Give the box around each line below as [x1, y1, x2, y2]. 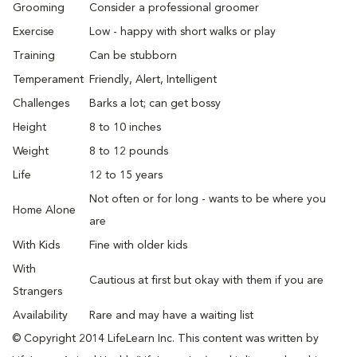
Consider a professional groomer [89, 2, 259, 14]
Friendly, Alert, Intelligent [89, 73, 217, 85]
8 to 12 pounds [89, 145, 168, 157]
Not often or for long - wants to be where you [89, 193, 326, 205]
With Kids [13, 239, 60, 251]
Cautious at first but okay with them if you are [89, 274, 324, 286]
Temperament [13, 73, 84, 85]
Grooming [13, 2, 65, 14]
